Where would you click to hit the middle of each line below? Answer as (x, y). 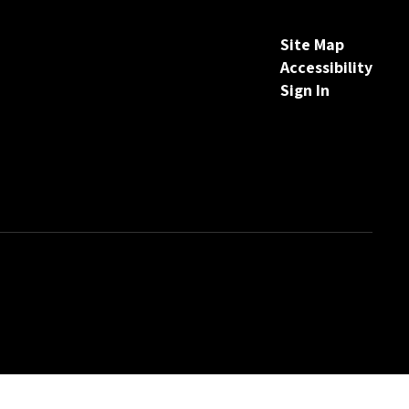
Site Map (312, 44)
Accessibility (326, 67)
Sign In (304, 90)
